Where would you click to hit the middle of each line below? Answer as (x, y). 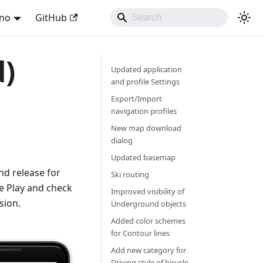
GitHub (51, 18)
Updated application (146, 69)
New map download (146, 128)
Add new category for (148, 250)
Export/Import (136, 99)
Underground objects (148, 204)
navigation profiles (144, 111)
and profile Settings (145, 82)
